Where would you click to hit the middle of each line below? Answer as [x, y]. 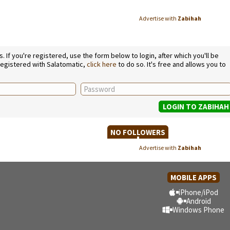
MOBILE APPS [193, 177]
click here [102, 64]
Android [198, 201]
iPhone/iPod [198, 192]
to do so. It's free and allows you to [171, 64]
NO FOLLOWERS [138, 132]
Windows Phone [198, 210]
